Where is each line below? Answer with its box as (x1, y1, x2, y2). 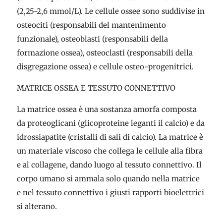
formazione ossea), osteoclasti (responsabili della (16, 48, 193, 57)
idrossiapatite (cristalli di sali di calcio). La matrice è (16, 132, 203, 142)
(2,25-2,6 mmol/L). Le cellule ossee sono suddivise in (16, 6, 205, 16)
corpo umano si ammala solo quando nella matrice (16, 174, 200, 183)
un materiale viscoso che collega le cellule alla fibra (16, 146, 203, 156)
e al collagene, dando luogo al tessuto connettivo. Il (16, 160, 202, 169)
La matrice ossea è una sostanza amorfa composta (16, 105, 197, 114)
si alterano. (16, 202, 57, 211)
